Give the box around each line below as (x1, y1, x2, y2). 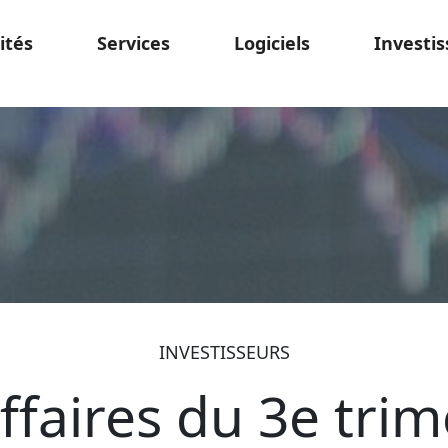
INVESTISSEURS (158, 339, 290, 364)
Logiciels (234, 31, 310, 55)
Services (97, 31, 170, 55)
